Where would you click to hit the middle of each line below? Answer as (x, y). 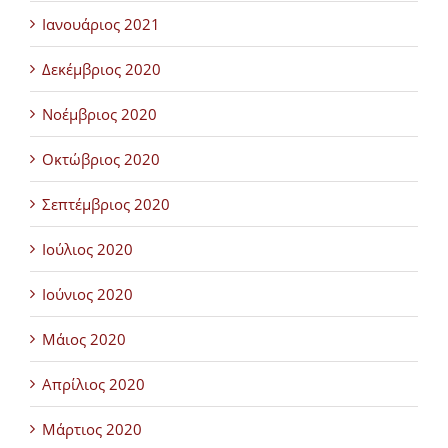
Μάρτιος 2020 (92, 429)
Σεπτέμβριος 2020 (106, 204)
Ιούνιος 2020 (87, 294)
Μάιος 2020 (84, 339)
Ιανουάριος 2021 (101, 24)
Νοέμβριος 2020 (99, 114)
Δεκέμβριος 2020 (101, 69)
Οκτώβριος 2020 (101, 159)
